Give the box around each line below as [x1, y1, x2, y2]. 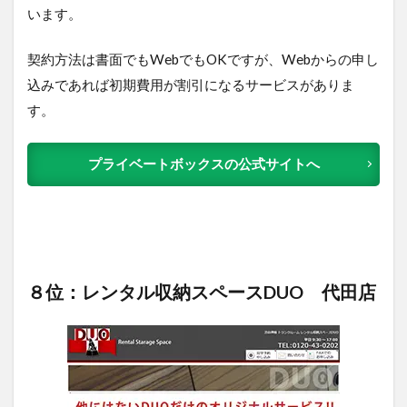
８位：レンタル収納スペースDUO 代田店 [27, 280, 376, 303]
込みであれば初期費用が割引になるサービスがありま [27, 75, 354, 93]
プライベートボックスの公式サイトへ [87, 155, 320, 172]
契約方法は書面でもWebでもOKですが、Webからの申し [27, 50, 379, 67]
